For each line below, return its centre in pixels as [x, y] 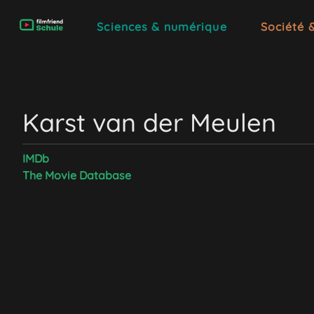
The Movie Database [77, 175]
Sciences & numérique [162, 27]
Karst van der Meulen [149, 122]
